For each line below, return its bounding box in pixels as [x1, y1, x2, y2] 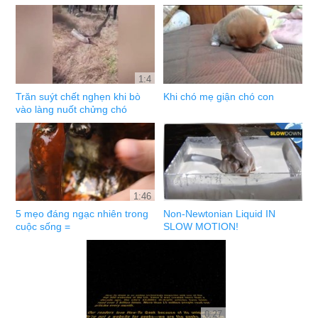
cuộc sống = [16, 221, 71, 233]
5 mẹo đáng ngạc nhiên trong [16, 208, 149, 220]
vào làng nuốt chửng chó [16, 103, 128, 115]
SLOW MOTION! [163, 221, 239, 233]
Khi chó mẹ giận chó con [163, 90, 275, 102]
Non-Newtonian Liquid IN [163, 208, 276, 220]
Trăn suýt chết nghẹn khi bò [16, 90, 141, 102]
